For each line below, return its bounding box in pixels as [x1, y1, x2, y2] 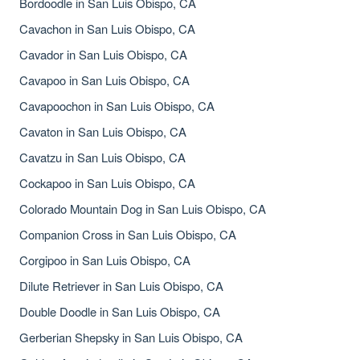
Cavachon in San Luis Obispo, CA [19, 20, 195, 37]
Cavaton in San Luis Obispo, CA [19, 123, 186, 140]
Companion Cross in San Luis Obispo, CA [19, 226, 236, 243]
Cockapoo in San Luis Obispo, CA [19, 174, 195, 191]
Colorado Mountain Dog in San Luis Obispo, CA [19, 200, 266, 217]
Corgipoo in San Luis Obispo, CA [19, 252, 190, 268]
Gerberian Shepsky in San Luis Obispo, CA [19, 329, 243, 346]
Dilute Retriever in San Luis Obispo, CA [19, 277, 223, 294]
